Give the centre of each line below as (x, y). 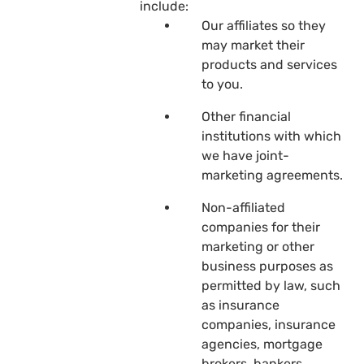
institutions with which (271, 136)
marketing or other (258, 246)
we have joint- (245, 155)
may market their (253, 45)
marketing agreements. (272, 175)
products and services (269, 64)
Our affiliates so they (264, 25)
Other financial (246, 116)
